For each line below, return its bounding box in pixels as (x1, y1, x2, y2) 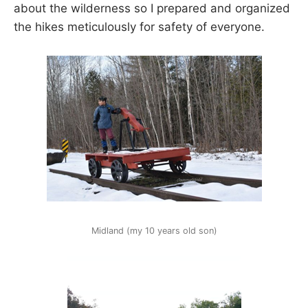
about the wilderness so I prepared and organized (14, 1, 290, 16)
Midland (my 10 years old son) (91, 225, 217, 236)
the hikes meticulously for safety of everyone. (14, 20, 265, 34)
